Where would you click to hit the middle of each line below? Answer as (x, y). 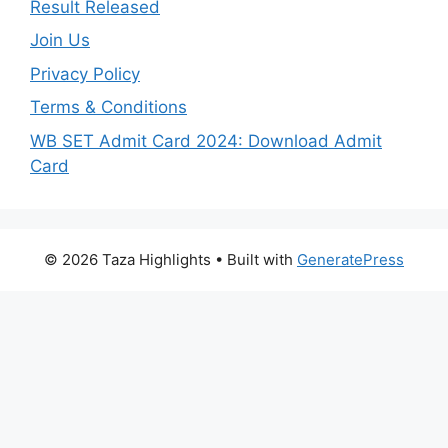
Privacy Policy (85, 73)
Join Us (60, 40)
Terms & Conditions (108, 107)
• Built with (254, 259)
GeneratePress (350, 259)
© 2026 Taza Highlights (127, 259)
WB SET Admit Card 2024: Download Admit (206, 140)
